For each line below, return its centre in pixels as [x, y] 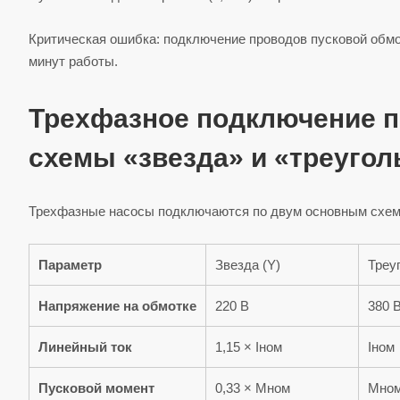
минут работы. [73, 62]
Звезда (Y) [248, 265]
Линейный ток [85, 347]
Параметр [70, 265]
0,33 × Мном [253, 388]
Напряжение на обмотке [117, 306]
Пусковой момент [96, 388]
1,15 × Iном [249, 347]
